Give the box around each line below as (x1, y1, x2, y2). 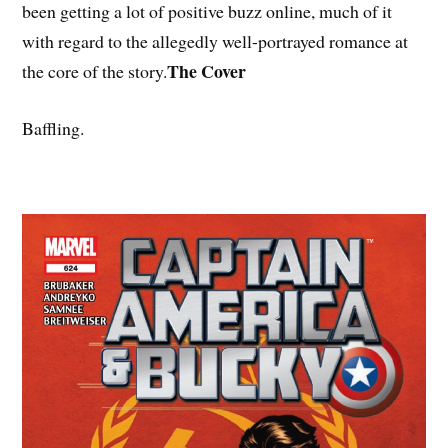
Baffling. (22, 115, 85, 140)
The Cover (167, 58, 247, 85)
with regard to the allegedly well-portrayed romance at (22, 29, 409, 54)
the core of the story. (22, 59, 168, 84)
